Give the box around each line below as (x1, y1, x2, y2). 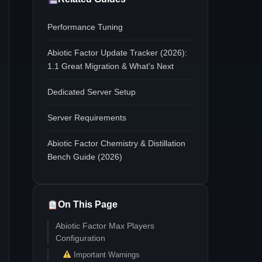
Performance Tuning (47, 22, 123, 32)
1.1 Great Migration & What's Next (47, 61, 174, 71)
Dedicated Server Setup (47, 87, 136, 96)
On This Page (58, 199, 118, 209)
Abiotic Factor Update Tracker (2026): (47, 48, 187, 57)
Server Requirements (47, 113, 126, 122)
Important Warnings (71, 250, 140, 259)
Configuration (56, 234, 105, 243)
